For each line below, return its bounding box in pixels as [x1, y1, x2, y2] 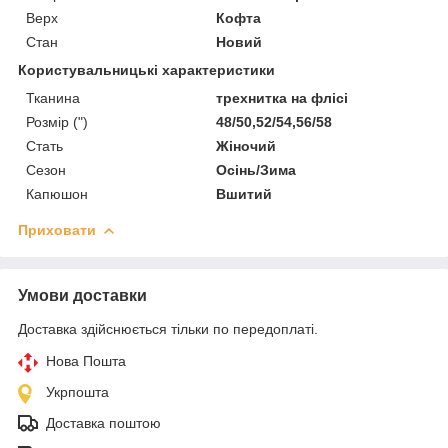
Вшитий [216, 185, 273, 202]
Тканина [26, 89, 80, 106]
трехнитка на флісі [216, 89, 349, 106]
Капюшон [26, 185, 88, 202]
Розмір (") [26, 113, 88, 130]
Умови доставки [18, 286, 147, 304]
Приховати [18, 221, 96, 238]
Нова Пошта [46, 352, 126, 369]
